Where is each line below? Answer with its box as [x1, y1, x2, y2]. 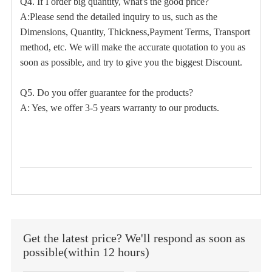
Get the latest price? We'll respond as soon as [22, 231, 245, 245]
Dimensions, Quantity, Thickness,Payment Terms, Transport [19, 27, 250, 38]
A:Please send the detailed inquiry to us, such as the [19, 12, 217, 22]
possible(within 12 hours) [22, 245, 149, 259]
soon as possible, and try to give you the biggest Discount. [19, 57, 245, 68]
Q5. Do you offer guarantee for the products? [19, 87, 193, 98]
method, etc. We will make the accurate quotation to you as [19, 42, 245, 53]
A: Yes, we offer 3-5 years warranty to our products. [19, 103, 219, 114]
